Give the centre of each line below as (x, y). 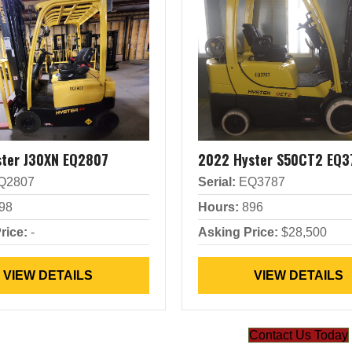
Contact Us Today (299, 335)
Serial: (216, 182)
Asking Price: (238, 232)
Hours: (218, 207)
